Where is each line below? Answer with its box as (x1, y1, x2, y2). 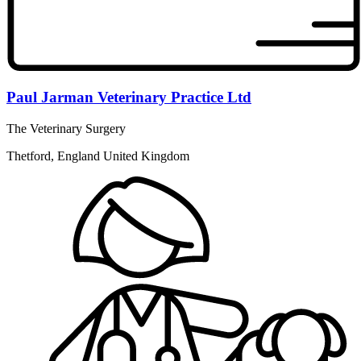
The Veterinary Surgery (6, 121, 126, 135)
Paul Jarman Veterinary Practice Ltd (6, 89, 251, 106)
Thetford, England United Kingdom (6, 148, 189, 163)
